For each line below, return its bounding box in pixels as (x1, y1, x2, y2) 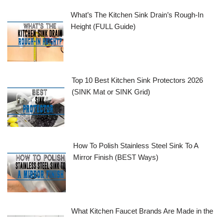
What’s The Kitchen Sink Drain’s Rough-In (70, 10, 203, 19)
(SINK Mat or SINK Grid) (72, 87, 151, 96)
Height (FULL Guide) (70, 22, 136, 31)
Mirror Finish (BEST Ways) (73, 153, 158, 161)
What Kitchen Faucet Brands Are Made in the (71, 206, 214, 215)
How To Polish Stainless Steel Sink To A (73, 141, 198, 150)
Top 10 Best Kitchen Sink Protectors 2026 (72, 76, 203, 84)
